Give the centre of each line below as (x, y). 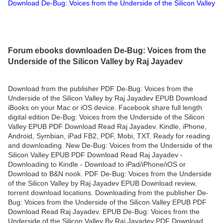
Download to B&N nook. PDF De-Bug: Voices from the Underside (110, 173)
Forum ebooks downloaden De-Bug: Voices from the (107, 50)
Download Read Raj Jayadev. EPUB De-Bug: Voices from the (104, 211)
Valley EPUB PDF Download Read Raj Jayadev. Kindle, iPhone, (107, 126)
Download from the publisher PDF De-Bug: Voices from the (101, 88)
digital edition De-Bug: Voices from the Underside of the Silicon (106, 117)
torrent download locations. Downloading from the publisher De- (108, 192)
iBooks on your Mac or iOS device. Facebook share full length (105, 107)
